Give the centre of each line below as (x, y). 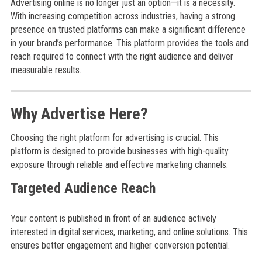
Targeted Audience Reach (83, 188)
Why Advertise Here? (79, 114)
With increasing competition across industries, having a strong (123, 16)
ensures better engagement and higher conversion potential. (120, 245)
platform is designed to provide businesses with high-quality (119, 151)
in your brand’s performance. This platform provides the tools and (129, 43)
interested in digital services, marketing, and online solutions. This (129, 232)
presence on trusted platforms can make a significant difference (128, 30)
